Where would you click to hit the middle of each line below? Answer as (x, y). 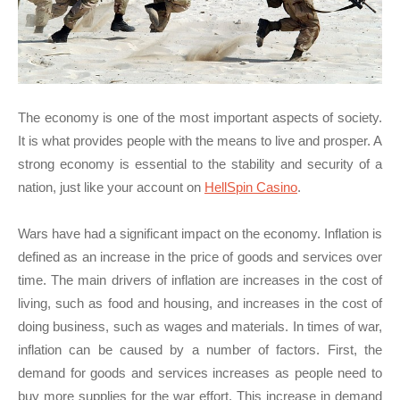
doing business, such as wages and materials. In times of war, (200, 327)
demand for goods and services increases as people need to (200, 373)
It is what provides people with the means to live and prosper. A (200, 141)
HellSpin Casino (251, 187)
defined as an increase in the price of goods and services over (200, 257)
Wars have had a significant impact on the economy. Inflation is (200, 234)
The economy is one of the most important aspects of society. (200, 118)
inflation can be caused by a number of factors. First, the (200, 350)
